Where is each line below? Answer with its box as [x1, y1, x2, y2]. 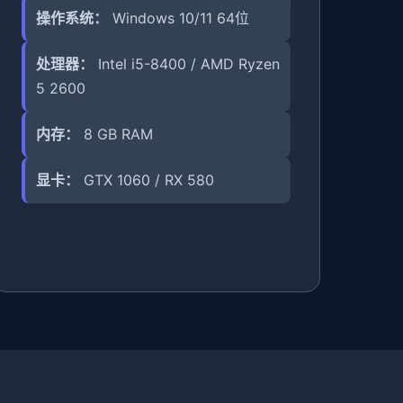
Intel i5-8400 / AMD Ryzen [93, 55, 280, 73]
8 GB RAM [78, 125, 153, 143]
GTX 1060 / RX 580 [78, 171, 214, 189]
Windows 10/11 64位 [107, 9, 249, 27]
